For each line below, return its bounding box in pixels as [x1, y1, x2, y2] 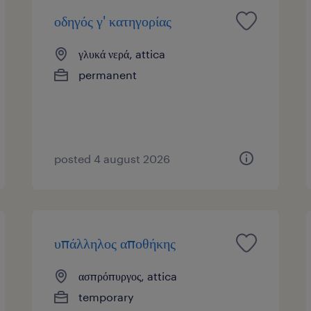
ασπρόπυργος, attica [78, 269, 178, 283]
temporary [78, 289, 135, 303]
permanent [78, 67, 137, 81]
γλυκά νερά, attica [78, 47, 166, 60]
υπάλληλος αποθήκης [54, 234, 176, 251]
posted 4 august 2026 [54, 151, 171, 165]
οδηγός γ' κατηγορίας [54, 12, 172, 29]
